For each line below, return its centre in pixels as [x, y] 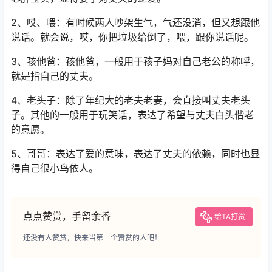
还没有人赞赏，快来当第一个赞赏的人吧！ [92, 238]
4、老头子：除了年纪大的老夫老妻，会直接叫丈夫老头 [131, 100]
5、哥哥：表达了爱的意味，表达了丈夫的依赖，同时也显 [135, 154]
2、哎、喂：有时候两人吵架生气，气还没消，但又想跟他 [135, 23]
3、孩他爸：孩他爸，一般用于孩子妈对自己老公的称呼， [135, 62]
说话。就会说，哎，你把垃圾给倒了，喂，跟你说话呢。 [132, 37]
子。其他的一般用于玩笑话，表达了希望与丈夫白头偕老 [132, 115]
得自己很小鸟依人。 [55, 168]
